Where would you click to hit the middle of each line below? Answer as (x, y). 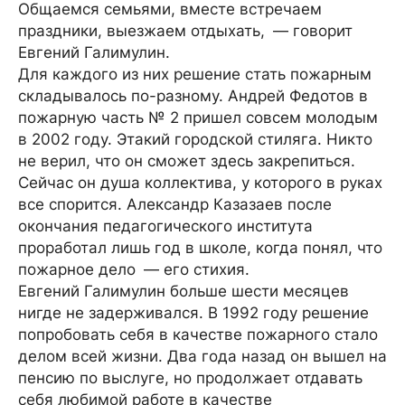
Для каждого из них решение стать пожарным (195, 74)
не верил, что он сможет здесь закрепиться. (187, 161)
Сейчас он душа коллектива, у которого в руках (200, 183)
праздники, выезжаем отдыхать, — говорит (185, 31)
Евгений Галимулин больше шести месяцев (184, 291)
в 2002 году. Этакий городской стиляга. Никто (195, 139)
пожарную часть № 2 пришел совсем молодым (198, 118)
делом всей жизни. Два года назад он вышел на (202, 356)
